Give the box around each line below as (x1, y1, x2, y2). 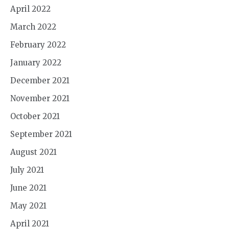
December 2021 (10, 75, 70, 85)
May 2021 (10, 200, 47, 211)
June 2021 (10, 182, 47, 193)
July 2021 (10, 165, 44, 175)
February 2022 (10, 39, 66, 50)
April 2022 (10, 4, 51, 14)
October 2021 (10, 111, 60, 121)
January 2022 (10, 57, 61, 67)
